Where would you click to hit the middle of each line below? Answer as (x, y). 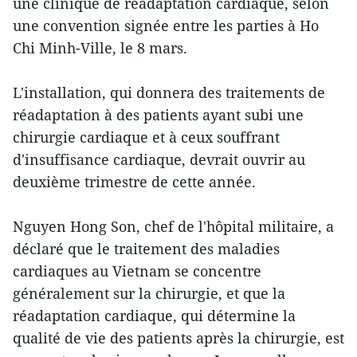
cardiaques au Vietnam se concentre (137, 271)
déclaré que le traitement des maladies (146, 249)
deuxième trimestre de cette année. (134, 182)
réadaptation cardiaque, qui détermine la (154, 316)
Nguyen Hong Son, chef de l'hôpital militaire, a (173, 226)
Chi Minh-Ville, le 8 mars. (100, 48)
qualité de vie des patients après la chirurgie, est (178, 338)
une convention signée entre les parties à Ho (166, 25)
